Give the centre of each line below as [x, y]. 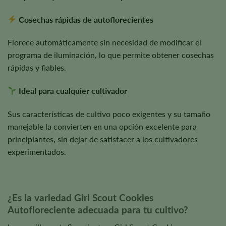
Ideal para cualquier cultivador [73, 91]
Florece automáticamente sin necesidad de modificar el [104, 42]
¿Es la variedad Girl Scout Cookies [80, 197]
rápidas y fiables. [37, 68]
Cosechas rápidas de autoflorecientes [86, 19]
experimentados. [37, 151]
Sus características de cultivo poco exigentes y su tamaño [109, 114]
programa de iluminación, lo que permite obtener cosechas [111, 55]
